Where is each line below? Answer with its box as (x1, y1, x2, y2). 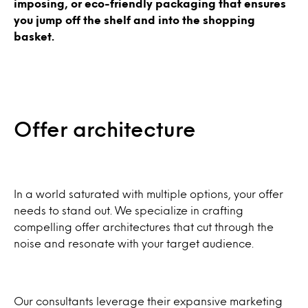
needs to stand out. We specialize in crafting (14, 206, 243, 215)
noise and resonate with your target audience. (14, 239, 254, 248)
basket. (14, 32, 54, 41)
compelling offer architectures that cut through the (14, 222, 274, 232)
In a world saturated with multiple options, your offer (14, 189, 283, 199)
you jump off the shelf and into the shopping (14, 15, 255, 25)
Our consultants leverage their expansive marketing (14, 296, 283, 306)
